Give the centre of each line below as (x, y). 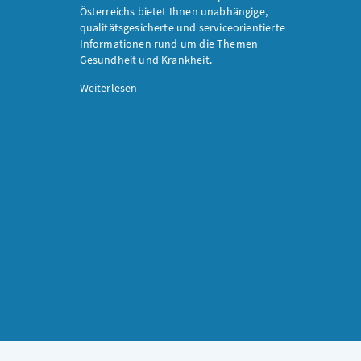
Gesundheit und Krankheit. (145, 59)
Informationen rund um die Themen (169, 43)
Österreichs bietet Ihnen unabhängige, (174, 11)
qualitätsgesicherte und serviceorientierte (182, 27)
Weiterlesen (108, 87)
